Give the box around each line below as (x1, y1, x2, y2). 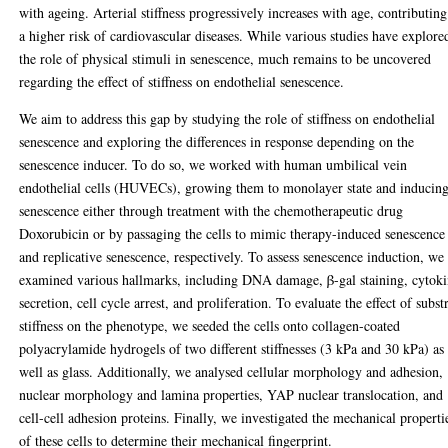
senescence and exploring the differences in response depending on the (19, 132, 415, 151)
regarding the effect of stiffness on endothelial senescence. (19, 72, 345, 91)
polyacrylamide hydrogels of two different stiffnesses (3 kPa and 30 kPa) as (19, 339, 445, 358)
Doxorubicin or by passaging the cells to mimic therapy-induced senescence (19, 224, 446, 243)
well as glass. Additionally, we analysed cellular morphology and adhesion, (19, 362, 444, 381)
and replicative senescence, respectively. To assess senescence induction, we (19, 247, 445, 266)
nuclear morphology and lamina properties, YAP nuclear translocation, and (19, 385, 444, 404)
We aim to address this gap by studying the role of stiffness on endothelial (19, 109, 436, 128)
